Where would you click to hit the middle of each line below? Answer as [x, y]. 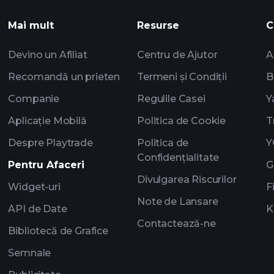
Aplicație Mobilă [47, 121]
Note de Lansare [178, 202]
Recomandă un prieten [64, 77]
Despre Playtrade [50, 143]
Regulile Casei [171, 99]
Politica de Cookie [182, 121]
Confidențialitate [178, 157]
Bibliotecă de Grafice [58, 231]
